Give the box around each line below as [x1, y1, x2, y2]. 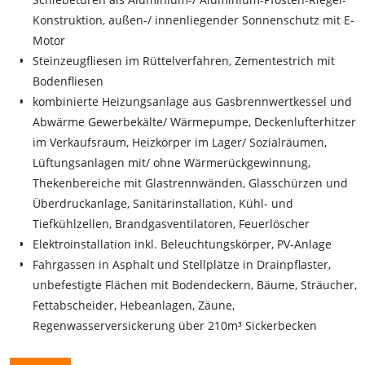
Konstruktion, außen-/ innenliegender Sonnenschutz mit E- [33, 11, 354, 28]
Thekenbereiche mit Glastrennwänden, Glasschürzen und [33, 174, 348, 191]
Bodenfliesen [33, 73, 103, 89]
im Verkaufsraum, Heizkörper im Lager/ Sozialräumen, [33, 134, 327, 150]
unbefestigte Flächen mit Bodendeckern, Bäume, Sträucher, [33, 276, 357, 292]
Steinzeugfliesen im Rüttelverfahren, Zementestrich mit [33, 52, 335, 68]
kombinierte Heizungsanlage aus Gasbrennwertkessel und [33, 93, 352, 109]
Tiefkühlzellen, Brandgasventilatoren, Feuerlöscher [33, 215, 310, 231]
